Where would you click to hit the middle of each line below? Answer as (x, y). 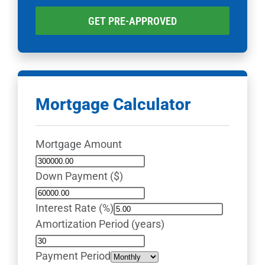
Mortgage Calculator (113, 104)
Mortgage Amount (79, 144)
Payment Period (73, 256)
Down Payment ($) (79, 176)
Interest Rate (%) (75, 208)
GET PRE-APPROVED (132, 21)
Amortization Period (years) (100, 224)
